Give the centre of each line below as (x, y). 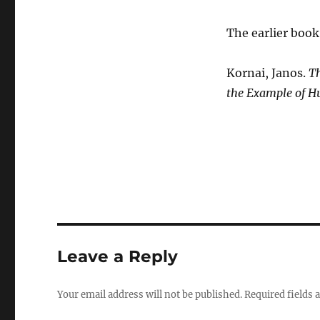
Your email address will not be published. (150, 295)
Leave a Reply (118, 257)
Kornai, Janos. (267, 73)
